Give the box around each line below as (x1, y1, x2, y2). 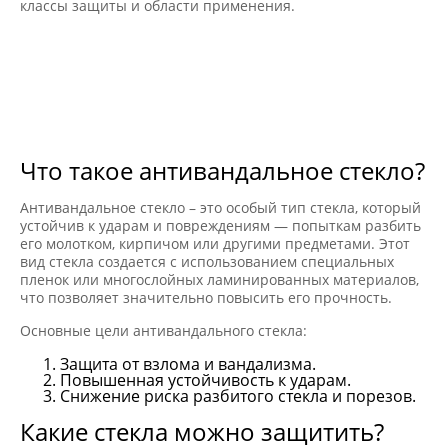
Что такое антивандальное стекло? (20, 153, 425, 187)
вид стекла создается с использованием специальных (20, 251, 394, 271)
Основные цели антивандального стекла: (20, 320, 307, 340)
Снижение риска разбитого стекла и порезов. (60, 384, 416, 407)
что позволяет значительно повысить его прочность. (20, 287, 392, 307)
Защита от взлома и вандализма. (60, 352, 316, 375)
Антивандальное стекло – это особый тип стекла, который (20, 197, 421, 217)
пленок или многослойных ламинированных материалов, (20, 269, 419, 289)
